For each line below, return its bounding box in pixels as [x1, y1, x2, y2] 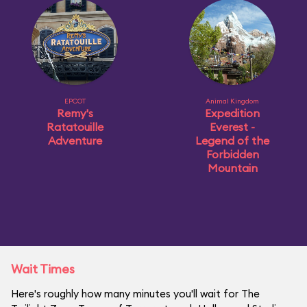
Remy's [56, 106, 93, 120]
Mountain [207, 161, 258, 175]
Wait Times [11, 261, 75, 277]
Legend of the [195, 134, 269, 147]
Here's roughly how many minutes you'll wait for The [11, 287, 260, 300]
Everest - [210, 120, 255, 134]
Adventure [47, 134, 102, 147]
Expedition [205, 106, 260, 120]
